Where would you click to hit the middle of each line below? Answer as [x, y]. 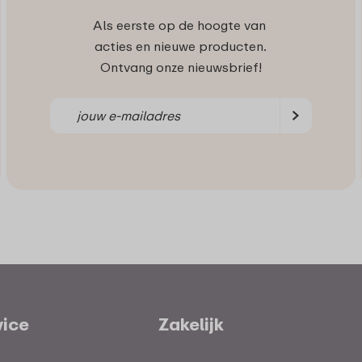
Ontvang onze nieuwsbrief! [181, 67]
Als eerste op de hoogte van [181, 25]
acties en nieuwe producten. [181, 46]
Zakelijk [192, 324]
